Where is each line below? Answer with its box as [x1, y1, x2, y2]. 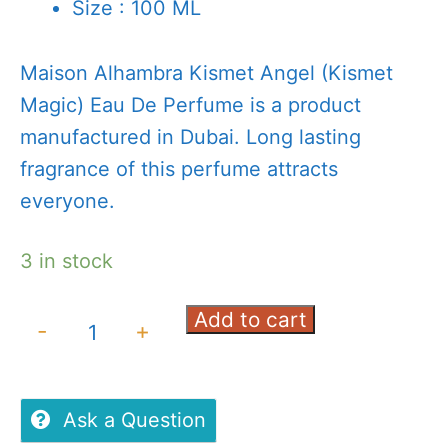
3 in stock [20, 248, 113, 273]
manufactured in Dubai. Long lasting [20, 124, 361, 149]
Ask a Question [63, 407, 206, 432]
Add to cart [193, 307, 307, 333]
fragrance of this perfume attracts [20, 156, 338, 181]
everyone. [20, 188, 115, 213]
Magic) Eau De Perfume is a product [20, 92, 361, 117]
